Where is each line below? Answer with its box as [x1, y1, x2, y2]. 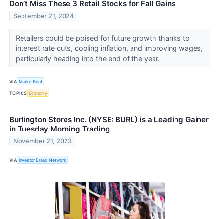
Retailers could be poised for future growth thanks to [15, 33, 190, 42]
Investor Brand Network [19, 157, 66, 163]
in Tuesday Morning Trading [9, 124, 110, 134]
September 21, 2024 [13, 12, 74, 20]
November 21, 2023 [13, 137, 72, 145]
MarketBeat [19, 78, 43, 84]
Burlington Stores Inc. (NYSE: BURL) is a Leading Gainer [9, 115, 209, 125]
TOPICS [9, 90, 27, 96]
